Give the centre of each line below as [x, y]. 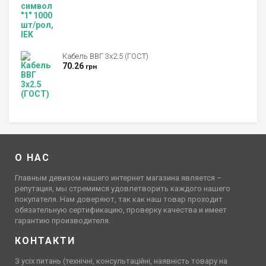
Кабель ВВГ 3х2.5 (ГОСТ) [105, 56]
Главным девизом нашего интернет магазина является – [118, 178]
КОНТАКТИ [45, 241]
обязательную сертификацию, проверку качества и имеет [121, 210]
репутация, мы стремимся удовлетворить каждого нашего [123, 189]
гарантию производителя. [63, 221]
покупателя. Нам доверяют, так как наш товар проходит [119, 199]
